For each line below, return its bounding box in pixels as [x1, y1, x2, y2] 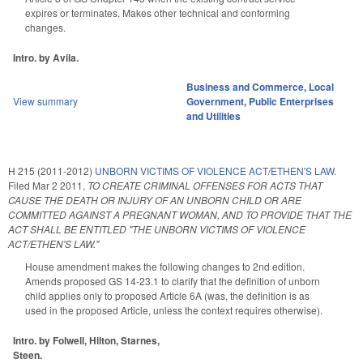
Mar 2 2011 [32, 177, 83, 192]
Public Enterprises [249, 93, 334, 109]
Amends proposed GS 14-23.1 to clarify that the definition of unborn [25, 273, 320, 288]
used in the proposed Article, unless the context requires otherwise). [25, 302, 322, 317]
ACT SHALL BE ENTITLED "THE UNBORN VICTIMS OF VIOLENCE [8, 221, 305, 236]
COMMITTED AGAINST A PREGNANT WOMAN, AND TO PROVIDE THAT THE [8, 207, 352, 221]
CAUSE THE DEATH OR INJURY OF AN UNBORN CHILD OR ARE [8, 192, 301, 207]
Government [186, 93, 244, 109]
